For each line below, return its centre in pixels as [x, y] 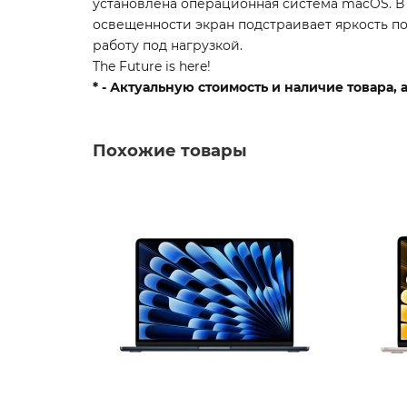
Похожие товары [170, 150]
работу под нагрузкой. [168, 45]
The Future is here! [152, 66]
